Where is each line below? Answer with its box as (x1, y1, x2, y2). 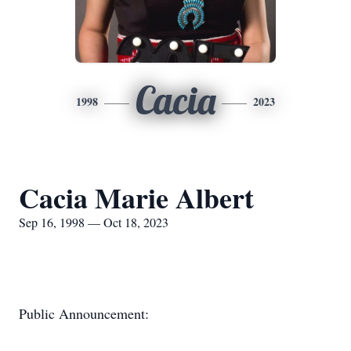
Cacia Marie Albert (19, 177, 254, 218)
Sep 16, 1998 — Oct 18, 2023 (19, 214, 168, 230)
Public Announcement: (19, 304, 149, 323)
